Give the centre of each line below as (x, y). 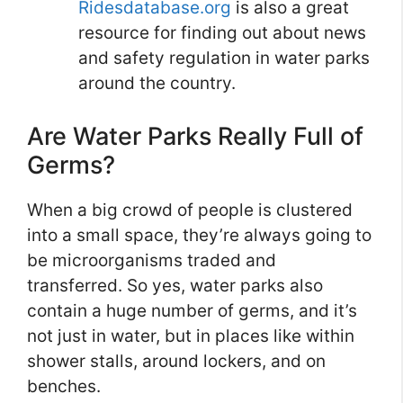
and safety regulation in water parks (224, 58)
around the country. (157, 84)
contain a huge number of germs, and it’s (192, 310)
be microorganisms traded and (152, 260)
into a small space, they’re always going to (199, 235)
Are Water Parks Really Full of (195, 136)
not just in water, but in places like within (191, 336)
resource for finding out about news (222, 33)
